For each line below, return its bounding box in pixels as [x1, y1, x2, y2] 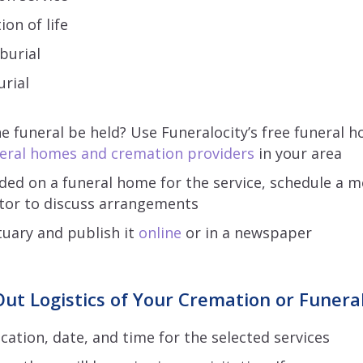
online [138, 223, 181, 242]
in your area [254, 143, 342, 163]
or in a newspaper [181, 223, 312, 242]
